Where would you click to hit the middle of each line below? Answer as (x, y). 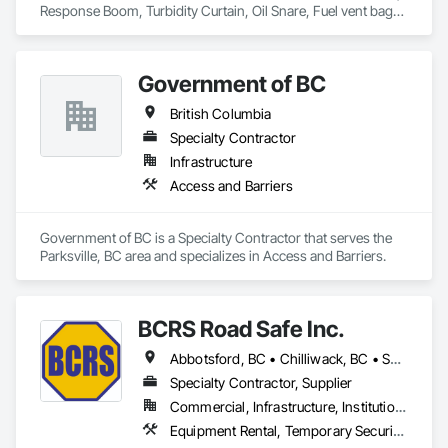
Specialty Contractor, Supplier (261, 382)
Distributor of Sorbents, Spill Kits (136, 28)
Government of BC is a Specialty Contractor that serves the (216, 237)
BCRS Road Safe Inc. (241, 328)
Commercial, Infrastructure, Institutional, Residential (400, 406)
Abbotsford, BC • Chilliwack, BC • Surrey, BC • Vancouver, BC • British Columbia (396, 358)
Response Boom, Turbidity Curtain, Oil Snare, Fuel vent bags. (221, 10)
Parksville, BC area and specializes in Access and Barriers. (213, 255)
